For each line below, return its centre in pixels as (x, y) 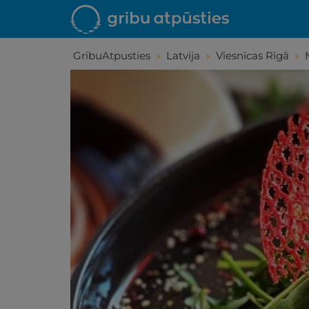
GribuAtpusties (112, 56)
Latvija (183, 56)
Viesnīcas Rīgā (252, 56)
